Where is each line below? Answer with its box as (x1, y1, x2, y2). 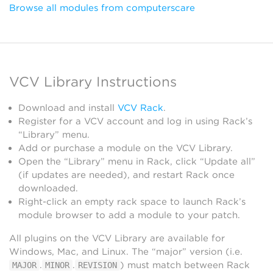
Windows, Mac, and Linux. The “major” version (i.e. (9, 246, 243, 257)
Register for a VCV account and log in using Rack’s (18, 116, 252, 127)
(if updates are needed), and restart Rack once (18, 169, 235, 180)
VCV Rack (118, 102, 163, 113)
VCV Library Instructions (9, 73, 177, 90)
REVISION (78, 260, 117, 270)
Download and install (18, 102, 118, 113)
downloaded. (18, 183, 78, 194)
